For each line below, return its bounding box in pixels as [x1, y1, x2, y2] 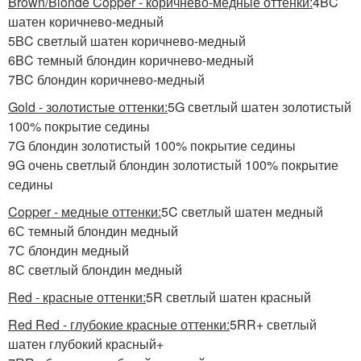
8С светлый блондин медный [8, 260, 182, 279]
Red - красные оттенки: [8, 288, 146, 306]
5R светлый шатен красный [146, 288, 311, 306]
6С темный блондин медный [8, 222, 178, 240]
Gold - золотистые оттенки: [8, 98, 168, 116]
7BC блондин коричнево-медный [8, 70, 205, 89]
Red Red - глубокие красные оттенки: [8, 315, 230, 334]
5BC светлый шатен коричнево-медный [8, 31, 246, 50]
